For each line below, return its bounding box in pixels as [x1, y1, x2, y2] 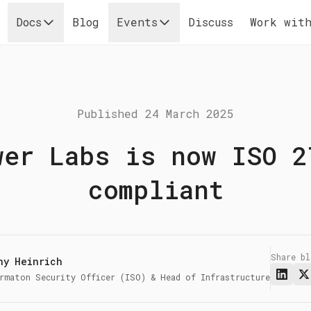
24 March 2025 [145, 106, 234, 121]
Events [116, 14, 158, 29]
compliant [87, 173, 224, 206]
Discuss [187, 14, 233, 29]
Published [77, 106, 145, 121]
